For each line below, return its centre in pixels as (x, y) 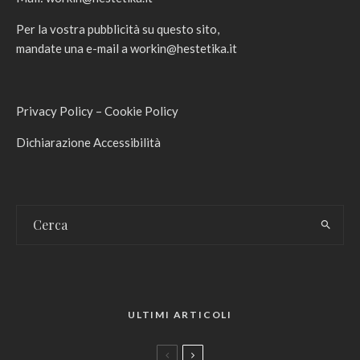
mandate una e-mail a (73, 48)
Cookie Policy (141, 110)
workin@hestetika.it (184, 48)
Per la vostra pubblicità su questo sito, (118, 29)
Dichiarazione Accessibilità (88, 142)
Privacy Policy (55, 110)
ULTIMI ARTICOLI (180, 314)
